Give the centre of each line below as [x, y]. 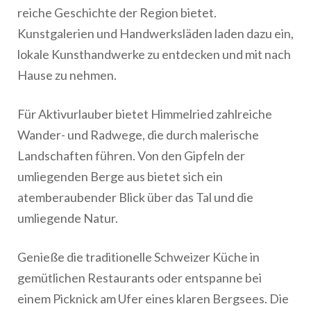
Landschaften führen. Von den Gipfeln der [131, 155]
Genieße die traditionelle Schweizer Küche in [138, 257]
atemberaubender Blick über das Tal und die [135, 197]
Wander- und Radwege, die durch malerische [138, 134]
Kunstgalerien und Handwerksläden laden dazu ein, [155, 33]
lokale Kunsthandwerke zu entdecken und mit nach [154, 54]
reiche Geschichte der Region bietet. [117, 12]
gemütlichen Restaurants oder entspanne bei [140, 277]
